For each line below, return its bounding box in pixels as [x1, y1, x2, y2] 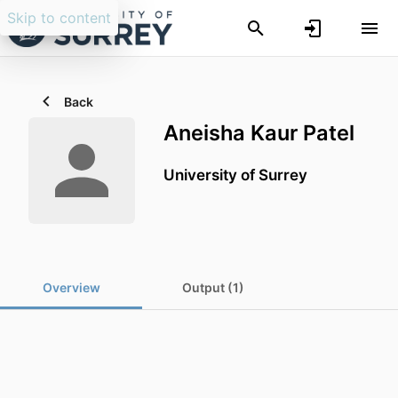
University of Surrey [163, 165, 307, 185]
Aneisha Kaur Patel [163, 120, 354, 146]
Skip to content [7, 9, 111, 27]
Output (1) [182, 280, 244, 295]
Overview [42, 280, 100, 295]
